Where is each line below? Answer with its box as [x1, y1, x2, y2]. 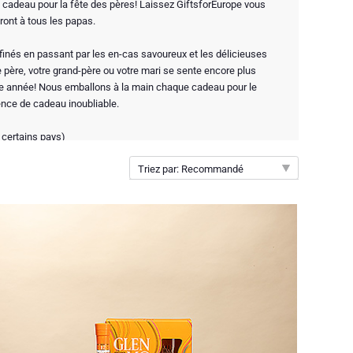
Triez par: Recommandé [137, 162, 243, 175]
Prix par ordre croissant [161, 240, 264, 252]
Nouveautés [161, 216, 215, 229]
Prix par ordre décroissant [161, 263, 275, 276]
